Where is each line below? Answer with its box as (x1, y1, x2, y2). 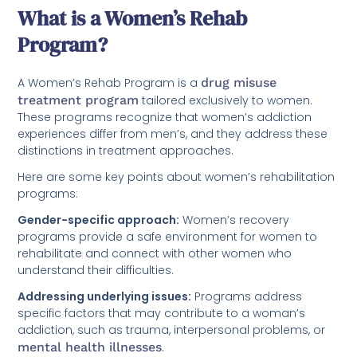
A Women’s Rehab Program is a (18, 75, 202, 92)
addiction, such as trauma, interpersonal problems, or (18, 322, 326, 339)
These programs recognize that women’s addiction (18, 109, 312, 126)
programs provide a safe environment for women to (18, 229, 318, 245)
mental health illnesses (18, 339, 163, 355)
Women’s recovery (179, 212, 290, 229)
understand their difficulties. (18, 262, 175, 279)
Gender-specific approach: (18, 212, 180, 229)
